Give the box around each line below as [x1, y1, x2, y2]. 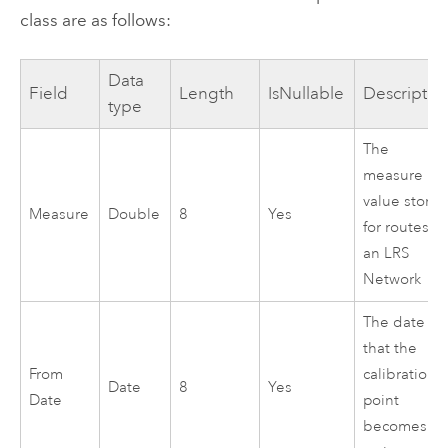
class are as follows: [19, 9, 171, 30]
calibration [363, 364, 437, 384]
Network [363, 269, 422, 289]
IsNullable [268, 82, 345, 104]
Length [179, 82, 235, 104]
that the [363, 338, 418, 358]
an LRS [363, 243, 410, 263]
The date [363, 312, 426, 332]
